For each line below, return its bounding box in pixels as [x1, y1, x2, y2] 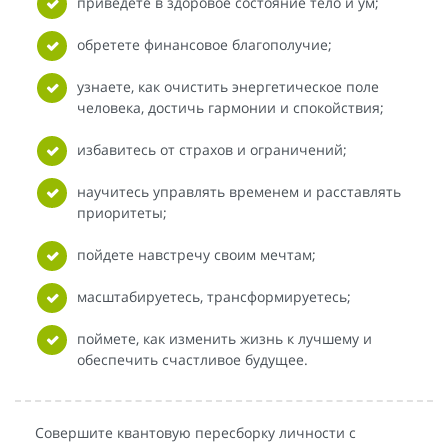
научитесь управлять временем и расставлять [77, 181, 401, 201]
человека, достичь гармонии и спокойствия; [77, 97, 384, 117]
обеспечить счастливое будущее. [77, 349, 308, 369]
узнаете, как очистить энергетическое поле [77, 76, 379, 96]
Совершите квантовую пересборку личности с [35, 422, 356, 442]
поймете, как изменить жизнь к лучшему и [77, 328, 372, 348]
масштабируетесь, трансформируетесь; [77, 286, 351, 306]
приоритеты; [77, 202, 167, 222]
